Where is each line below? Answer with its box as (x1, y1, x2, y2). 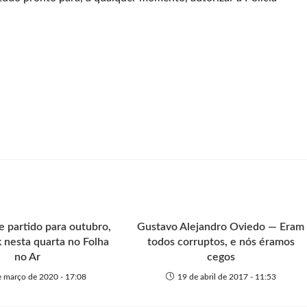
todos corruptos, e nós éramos (147, 236, 295, 247)
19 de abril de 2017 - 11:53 (177, 273, 276, 281)
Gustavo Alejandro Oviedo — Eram (137, 221, 305, 232)
